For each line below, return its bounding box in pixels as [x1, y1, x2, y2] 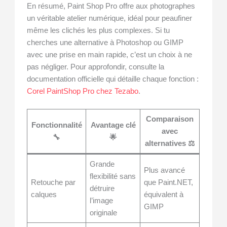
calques [31, 191, 57, 199]
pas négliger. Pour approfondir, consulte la [27, 63, 165, 71]
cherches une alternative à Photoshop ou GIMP [27, 39, 184, 47]
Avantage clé [90, 121, 136, 130]
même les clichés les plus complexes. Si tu [27, 26, 170, 35]
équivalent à [144, 191, 184, 199]
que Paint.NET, [144, 178, 194, 187]
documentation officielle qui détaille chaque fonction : [27, 75, 199, 84]
